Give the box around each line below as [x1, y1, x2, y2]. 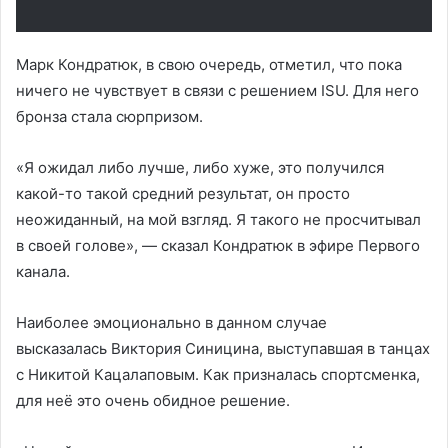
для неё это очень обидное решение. [16, 390, 290, 410]
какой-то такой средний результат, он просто [16, 183, 350, 203]
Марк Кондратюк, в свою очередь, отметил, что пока [16, 54, 402, 74]
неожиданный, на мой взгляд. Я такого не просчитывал [16, 209, 421, 229]
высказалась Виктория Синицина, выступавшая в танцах [16, 338, 430, 358]
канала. [16, 261, 70, 281]
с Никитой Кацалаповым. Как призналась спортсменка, [16, 364, 420, 384]
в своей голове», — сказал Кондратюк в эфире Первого [16, 235, 420, 255]
